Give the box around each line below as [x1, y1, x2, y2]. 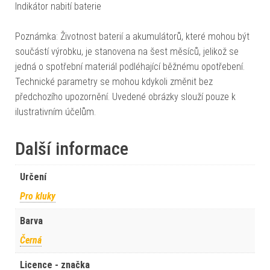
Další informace [15, 137, 128, 159]
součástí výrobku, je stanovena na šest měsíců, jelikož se [15, 45, 239, 57]
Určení [20, 171, 46, 183]
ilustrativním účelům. [15, 105, 96, 118]
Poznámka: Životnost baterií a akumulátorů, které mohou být [15, 30, 250, 42]
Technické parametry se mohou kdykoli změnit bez [15, 75, 213, 87]
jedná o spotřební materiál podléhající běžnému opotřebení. [15, 60, 245, 72]
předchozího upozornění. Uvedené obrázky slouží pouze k [15, 90, 236, 102]
